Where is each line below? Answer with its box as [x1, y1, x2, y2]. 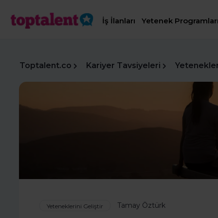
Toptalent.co [19, 61, 72, 70]
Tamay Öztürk [117, 201, 165, 210]
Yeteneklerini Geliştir [47, 202, 103, 210]
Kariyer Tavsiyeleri [86, 61, 161, 70]
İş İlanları [102, 16, 136, 26]
